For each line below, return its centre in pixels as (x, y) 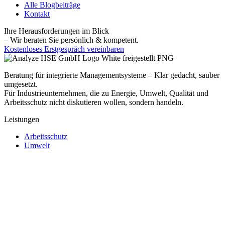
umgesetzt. (21, 84)
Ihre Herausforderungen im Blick (57, 31)
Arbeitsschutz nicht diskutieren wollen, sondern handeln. (94, 102)
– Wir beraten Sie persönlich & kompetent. (71, 40)
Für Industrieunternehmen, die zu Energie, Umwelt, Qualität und (106, 93)
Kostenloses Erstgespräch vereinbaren (64, 49)
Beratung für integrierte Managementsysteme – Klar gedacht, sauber (112, 75)
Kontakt (37, 14)
